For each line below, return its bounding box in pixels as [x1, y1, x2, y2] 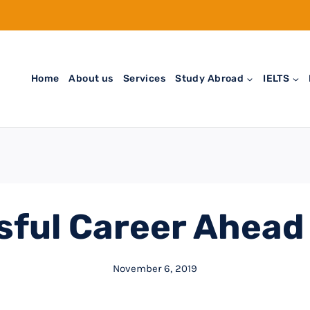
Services [122, 72, 166, 84]
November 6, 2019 [113, 262, 197, 275]
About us [69, 72, 113, 84]
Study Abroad [175, 72, 244, 84]
